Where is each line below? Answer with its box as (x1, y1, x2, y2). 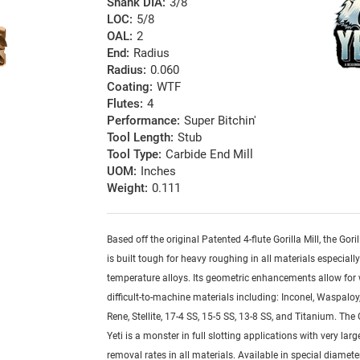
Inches (141, 164, 177, 179)
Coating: (107, 80, 153, 95)
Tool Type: (107, 147, 162, 162)
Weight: (107, 181, 149, 196)
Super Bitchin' (184, 113, 257, 129)
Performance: (107, 113, 181, 129)
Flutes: (107, 96, 144, 112)
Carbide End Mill (166, 147, 254, 162)
